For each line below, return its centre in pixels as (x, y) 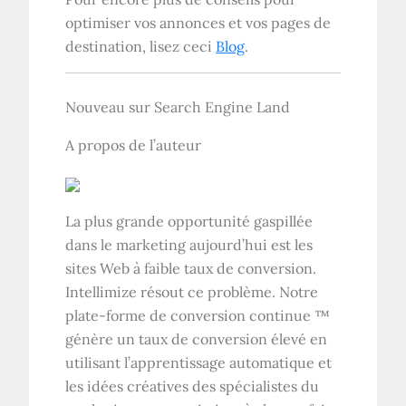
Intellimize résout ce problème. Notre (192, 291)
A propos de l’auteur (134, 145)
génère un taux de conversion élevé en (197, 338)
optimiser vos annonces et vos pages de (198, 22)
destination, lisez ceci (141, 46)
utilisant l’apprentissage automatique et (199, 362)
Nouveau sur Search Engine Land (178, 106)
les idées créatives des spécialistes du (193, 386)
